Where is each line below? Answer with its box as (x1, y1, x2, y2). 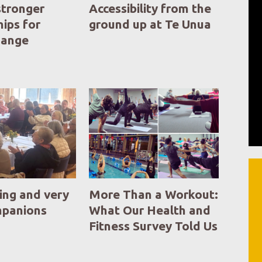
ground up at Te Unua (89, 17, 212, 31)
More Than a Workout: (89, 187, 219, 201)
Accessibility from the (89, 1, 212, 15)
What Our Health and (89, 203, 211, 217)
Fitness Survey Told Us (89, 219, 218, 233)
